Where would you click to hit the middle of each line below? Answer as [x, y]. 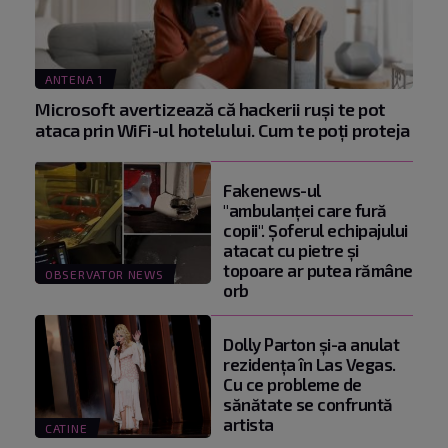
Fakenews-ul [272, 189]
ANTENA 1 [74, 78]
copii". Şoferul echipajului [315, 229]
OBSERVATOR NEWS [104, 273]
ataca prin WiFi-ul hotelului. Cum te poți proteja [222, 129]
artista [248, 423]
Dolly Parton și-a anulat [311, 343]
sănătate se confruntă [308, 403]
